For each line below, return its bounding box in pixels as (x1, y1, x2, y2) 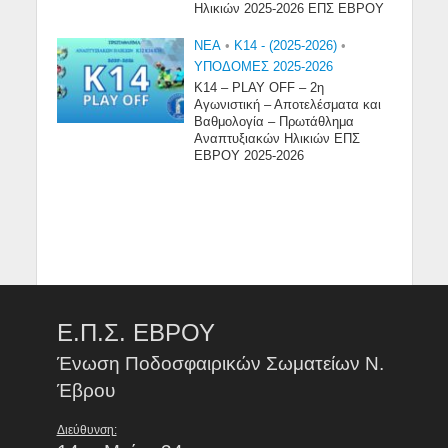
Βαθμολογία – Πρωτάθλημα (194, 115, 355, 130)
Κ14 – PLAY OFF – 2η (194, 81, 325, 96)
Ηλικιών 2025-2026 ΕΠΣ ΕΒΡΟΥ (194, 2, 385, 17)
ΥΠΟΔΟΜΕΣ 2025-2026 (194, 60, 334, 75)
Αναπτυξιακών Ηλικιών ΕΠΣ (194, 132, 361, 147)
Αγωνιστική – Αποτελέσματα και (194, 98, 382, 113)
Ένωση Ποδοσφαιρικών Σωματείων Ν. (56, 353, 384, 375)
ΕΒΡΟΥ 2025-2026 (194, 149, 305, 164)
